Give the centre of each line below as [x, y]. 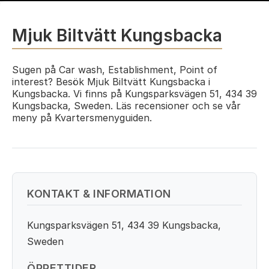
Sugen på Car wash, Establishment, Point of [115, 70]
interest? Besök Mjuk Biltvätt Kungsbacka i [111, 82]
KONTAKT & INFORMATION [99, 194]
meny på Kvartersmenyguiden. [82, 118]
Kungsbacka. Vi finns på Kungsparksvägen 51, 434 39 [134, 94]
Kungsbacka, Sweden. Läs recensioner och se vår [126, 106]
